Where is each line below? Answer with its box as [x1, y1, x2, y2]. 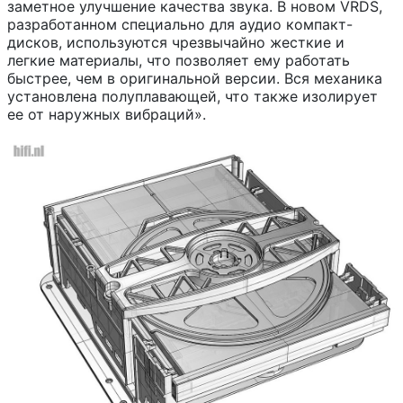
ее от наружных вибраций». [7, 105, 206, 123]
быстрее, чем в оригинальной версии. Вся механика [7, 69, 382, 87]
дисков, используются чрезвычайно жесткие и [7, 33, 345, 51]
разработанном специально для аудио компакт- [7, 15, 353, 33]
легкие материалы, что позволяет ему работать [7, 51, 350, 69]
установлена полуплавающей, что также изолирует [7, 87, 378, 105]
